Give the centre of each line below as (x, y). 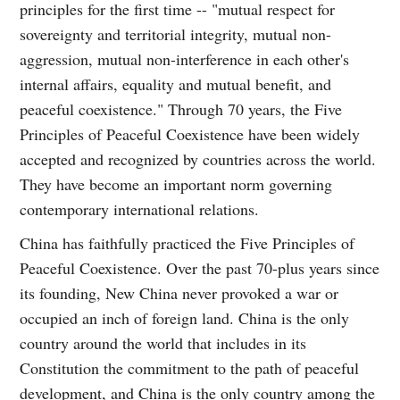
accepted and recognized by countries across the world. (198, 158)
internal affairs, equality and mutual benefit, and (176, 83)
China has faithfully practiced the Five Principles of (187, 242)
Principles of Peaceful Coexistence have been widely (190, 133)
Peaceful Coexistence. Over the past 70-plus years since (200, 267)
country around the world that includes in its (163, 342)
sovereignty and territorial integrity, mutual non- (176, 33)
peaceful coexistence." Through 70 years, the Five (181, 108)
